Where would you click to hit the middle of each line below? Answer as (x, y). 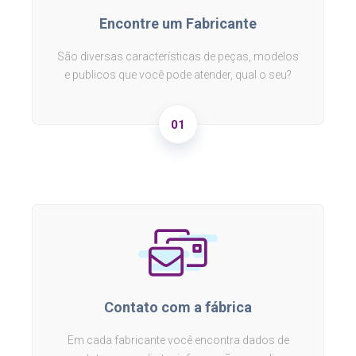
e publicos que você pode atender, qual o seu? (178, 75)
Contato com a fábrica (178, 308)
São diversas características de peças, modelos (178, 57)
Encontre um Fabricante (178, 24)
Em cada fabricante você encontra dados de (178, 341)
